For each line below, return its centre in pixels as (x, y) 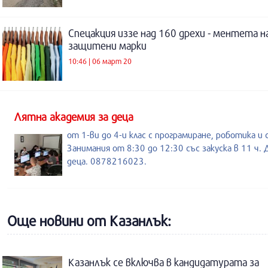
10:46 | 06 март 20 (100, 61)
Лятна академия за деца (74, 117)
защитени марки (107, 46)
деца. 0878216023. (107, 161)
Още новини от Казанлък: (89, 221)
